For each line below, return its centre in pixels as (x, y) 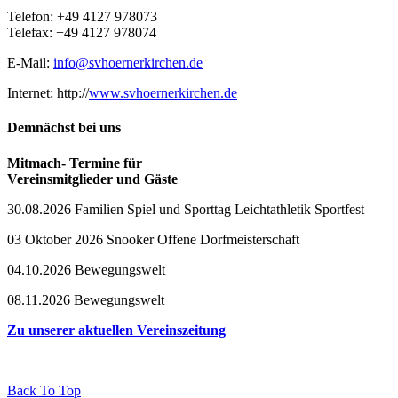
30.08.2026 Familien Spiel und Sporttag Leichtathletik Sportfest (186, 209)
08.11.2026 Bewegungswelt (86, 299)
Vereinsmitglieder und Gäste (92, 179)
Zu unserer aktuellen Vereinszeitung (116, 330)
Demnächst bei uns (64, 128)
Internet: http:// (48, 93)
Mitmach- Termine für (75, 163)
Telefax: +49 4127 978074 (82, 33)
